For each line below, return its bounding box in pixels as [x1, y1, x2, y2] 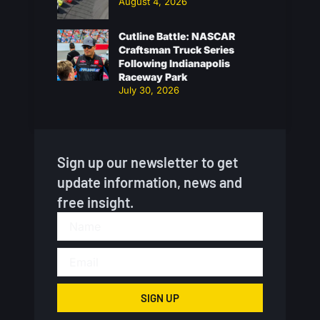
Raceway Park [119, 71, 187, 83]
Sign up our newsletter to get [57, 154, 238, 171]
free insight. [57, 194, 134, 211]
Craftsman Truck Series [119, 44, 234, 56]
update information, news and [57, 174, 242, 191]
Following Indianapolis [119, 57, 230, 69]
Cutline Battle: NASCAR [119, 30, 235, 42]
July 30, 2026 [119, 84, 179, 96]
